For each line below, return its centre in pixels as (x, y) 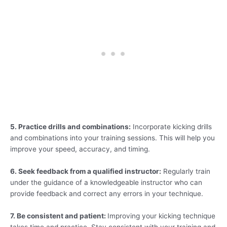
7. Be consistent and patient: (59, 216)
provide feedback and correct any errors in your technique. (107, 194)
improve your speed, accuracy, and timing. (80, 149)
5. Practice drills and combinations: (70, 127)
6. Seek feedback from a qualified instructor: (86, 172)
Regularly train (186, 172)
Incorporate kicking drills (171, 127)
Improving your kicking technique (161, 216)
